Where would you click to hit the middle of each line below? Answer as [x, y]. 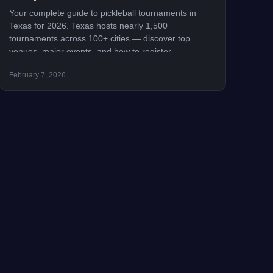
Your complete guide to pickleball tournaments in [102, 13]
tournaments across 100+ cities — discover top [99, 39]
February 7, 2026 [37, 75]
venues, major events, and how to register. [91, 51]
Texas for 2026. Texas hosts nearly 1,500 [88, 26]
